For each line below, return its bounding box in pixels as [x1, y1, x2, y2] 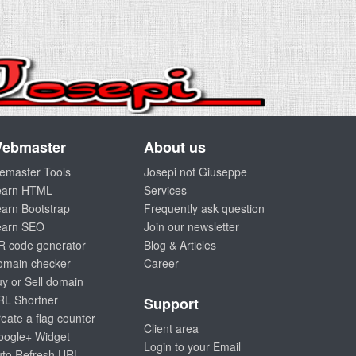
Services [144, 182, 187, 198]
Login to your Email [144, 339, 241, 354]
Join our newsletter [144, 219, 239, 234]
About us [144, 137, 206, 157]
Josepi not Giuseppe [144, 164, 247, 180]
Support [144, 293, 199, 314]
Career [144, 255, 179, 271]
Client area [144, 320, 199, 336]
